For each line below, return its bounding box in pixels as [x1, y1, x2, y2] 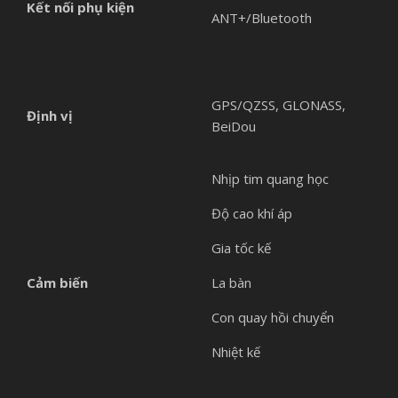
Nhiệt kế [211, 342, 260, 361]
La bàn [211, 273, 251, 291]
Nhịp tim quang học [211, 169, 329, 187]
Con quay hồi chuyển [211, 307, 334, 326]
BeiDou [211, 116, 256, 135]
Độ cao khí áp [211, 203, 292, 222]
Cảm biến [27, 273, 88, 291]
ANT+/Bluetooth [211, 8, 312, 27]
